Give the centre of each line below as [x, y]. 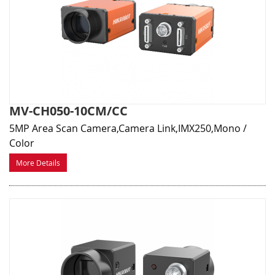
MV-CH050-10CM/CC [68, 111]
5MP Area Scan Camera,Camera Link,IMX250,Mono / [128, 129]
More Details [38, 163]
